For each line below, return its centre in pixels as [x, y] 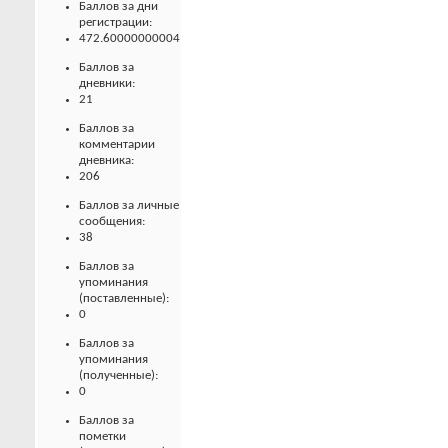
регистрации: [115, 22]
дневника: [106, 160]
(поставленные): [124, 298]
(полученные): [118, 375]
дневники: [107, 83]
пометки [102, 436]
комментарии [117, 144]
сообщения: [112, 221]
